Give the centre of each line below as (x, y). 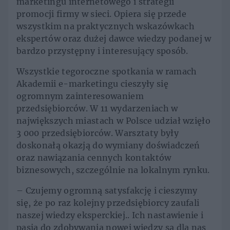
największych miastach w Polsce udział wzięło (114, 121)
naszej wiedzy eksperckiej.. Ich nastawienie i (110, 215)
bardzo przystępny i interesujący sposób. (102, 51)
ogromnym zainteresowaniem (80, 96)
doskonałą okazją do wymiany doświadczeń (108, 146)
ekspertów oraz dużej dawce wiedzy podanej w (114, 39)
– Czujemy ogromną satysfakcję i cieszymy (107, 191)
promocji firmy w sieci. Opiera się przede (102, 14)
